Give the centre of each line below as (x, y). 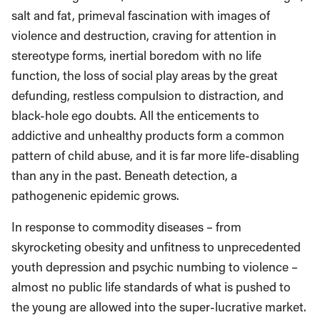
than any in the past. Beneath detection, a (124, 175)
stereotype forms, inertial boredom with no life (136, 55)
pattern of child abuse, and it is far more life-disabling (155, 155)
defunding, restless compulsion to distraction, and (147, 95)
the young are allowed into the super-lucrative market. (159, 307)
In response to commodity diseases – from (126, 227)
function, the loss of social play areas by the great (145, 75)
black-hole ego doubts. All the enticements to (135, 115)
